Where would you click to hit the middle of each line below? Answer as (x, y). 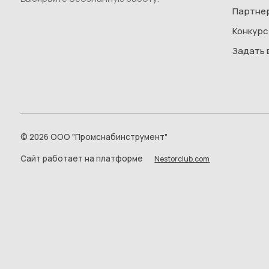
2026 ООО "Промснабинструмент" (97, 137)
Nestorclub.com (182, 159)
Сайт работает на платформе (82, 159)
